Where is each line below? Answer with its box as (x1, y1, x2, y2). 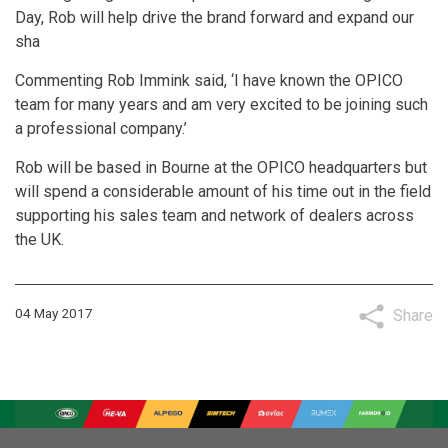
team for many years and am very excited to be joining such (15, 94, 428, 114)
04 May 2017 (15, 304, 93, 321)
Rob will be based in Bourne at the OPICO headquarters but (15, 157, 427, 177)
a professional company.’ (15, 118, 187, 138)
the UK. (15, 229, 64, 249)
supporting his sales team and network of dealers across (15, 205, 414, 225)
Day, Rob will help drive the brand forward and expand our (15, 7, 414, 27)
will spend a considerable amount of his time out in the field (15, 181, 431, 201)
